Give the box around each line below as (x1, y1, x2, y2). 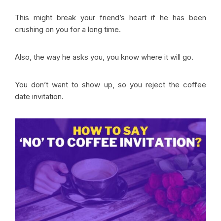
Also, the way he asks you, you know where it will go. (15, 52, 195, 62)
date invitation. (15, 92, 66, 102)
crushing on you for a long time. (15, 25, 123, 35)
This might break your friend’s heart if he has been (15, 13, 206, 23)
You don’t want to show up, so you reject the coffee (15, 80, 206, 90)
